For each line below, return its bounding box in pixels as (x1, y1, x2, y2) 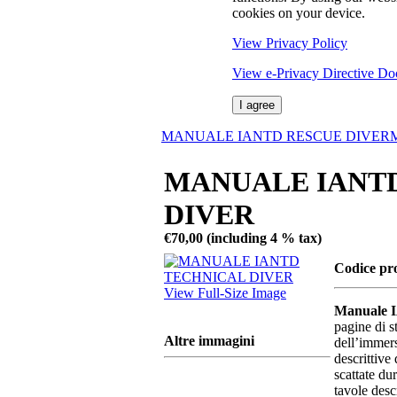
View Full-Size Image (164, 284, 286, 300)
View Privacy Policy (232, 35, 347, 51)
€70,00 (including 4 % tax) (164, 230, 322, 245)
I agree (239, 97, 275, 112)
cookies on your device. (232, 4, 365, 20)
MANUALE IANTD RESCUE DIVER (161, 128, 390, 144)
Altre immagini (164, 332, 254, 348)
